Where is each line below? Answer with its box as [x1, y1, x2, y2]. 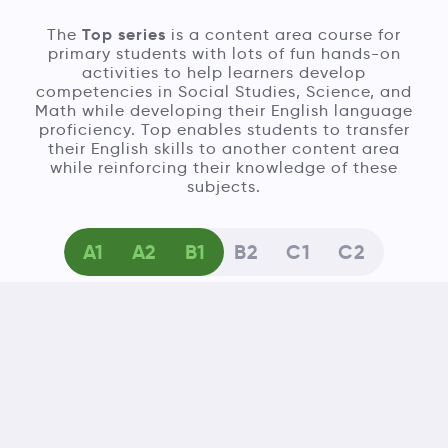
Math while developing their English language [35, 100, 413, 120]
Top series [82, 23, 166, 45]
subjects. [187, 176, 261, 196]
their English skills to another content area [48, 138, 400, 158]
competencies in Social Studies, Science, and [36, 81, 412, 101]
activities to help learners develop [82, 62, 366, 82]
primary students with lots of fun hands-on [47, 43, 401, 63]
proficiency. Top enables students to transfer [38, 119, 410, 139]
